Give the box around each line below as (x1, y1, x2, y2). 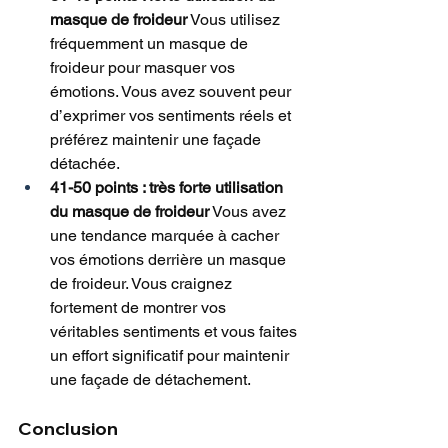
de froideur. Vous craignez (50, 274, 236, 294)
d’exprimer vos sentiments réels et (50, 106, 295, 126)
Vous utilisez (187, 10, 284, 30)
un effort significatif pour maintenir (50, 346, 293, 366)
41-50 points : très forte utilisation (50, 178, 287, 198)
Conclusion (18, 417, 118, 441)
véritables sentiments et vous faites (50, 322, 301, 342)
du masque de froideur (50, 202, 209, 222)
